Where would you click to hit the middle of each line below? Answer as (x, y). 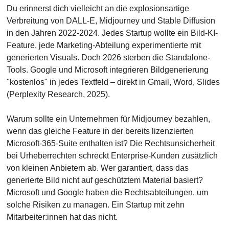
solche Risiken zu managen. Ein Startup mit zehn (95, 205)
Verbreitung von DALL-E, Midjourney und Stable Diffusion (111, 21)
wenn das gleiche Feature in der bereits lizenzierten (100, 131)
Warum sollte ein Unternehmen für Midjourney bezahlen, (108, 119)
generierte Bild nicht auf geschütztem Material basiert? (105, 180)
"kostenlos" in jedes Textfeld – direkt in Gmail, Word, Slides (113, 82)
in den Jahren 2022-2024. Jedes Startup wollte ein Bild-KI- (112, 33)
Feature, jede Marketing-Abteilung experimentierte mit (104, 45)
